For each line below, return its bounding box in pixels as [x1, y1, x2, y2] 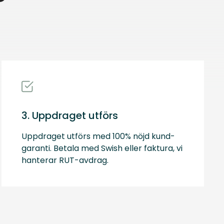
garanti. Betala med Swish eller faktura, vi [21, 142, 182, 154]
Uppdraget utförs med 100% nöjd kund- [21, 130, 175, 142]
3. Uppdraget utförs [21, 108, 118, 123]
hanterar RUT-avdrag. [21, 154, 108, 166]
